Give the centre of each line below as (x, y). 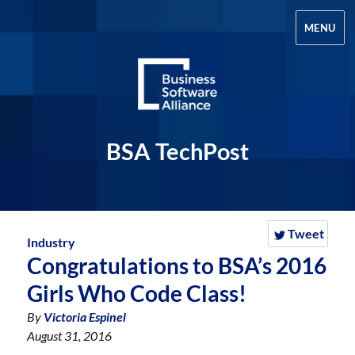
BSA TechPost (177, 151)
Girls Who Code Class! (137, 293)
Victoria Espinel (85, 317)
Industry (52, 242)
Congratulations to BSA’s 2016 (177, 265)
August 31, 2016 (70, 336)
